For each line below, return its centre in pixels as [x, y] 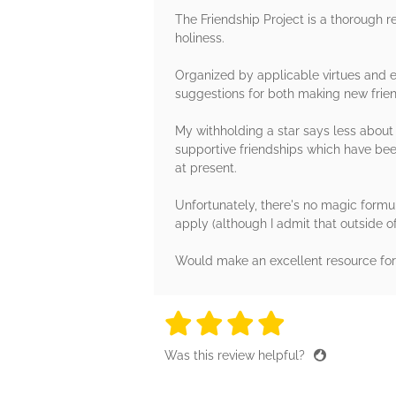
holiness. [200, 38]
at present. [206, 168]
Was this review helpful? [236, 355]
